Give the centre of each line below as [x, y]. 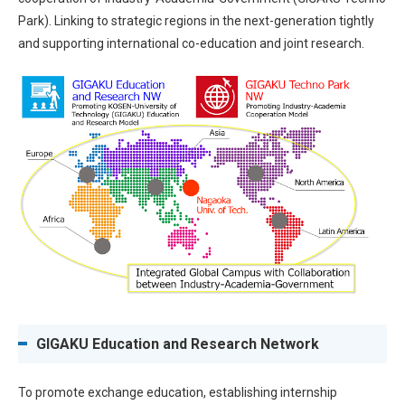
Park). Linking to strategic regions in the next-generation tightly [196, 21]
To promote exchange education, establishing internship [178, 392]
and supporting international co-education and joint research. [191, 43]
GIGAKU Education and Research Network [178, 344]
